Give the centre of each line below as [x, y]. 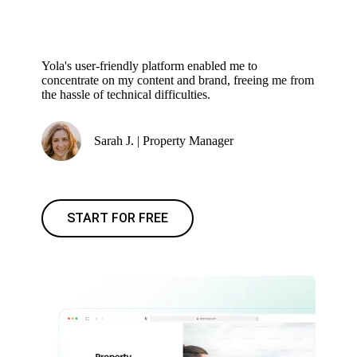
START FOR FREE [118, 218]
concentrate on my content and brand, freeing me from [178, 80]
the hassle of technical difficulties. [126, 94]
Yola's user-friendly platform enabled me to [150, 66]
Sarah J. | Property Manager [164, 141]
